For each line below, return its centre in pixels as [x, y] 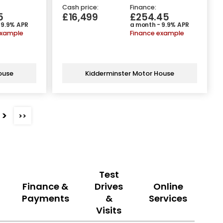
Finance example [157, 33]
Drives [109, 186]
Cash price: [80, 7]
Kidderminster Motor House [130, 73]
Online [168, 186]
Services [168, 198]
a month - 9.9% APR [159, 25]
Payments [45, 198]
